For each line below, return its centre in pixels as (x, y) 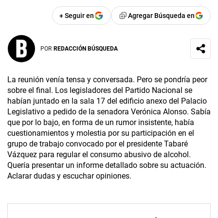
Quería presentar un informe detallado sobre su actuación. (107, 165)
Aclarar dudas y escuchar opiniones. (69, 176)
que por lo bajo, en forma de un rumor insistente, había (101, 122)
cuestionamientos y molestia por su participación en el (101, 133)
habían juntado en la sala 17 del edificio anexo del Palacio (107, 101)
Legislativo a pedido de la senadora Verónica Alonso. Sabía (109, 111)
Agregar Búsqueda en (161, 15)
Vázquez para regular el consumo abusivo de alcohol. (99, 154)
